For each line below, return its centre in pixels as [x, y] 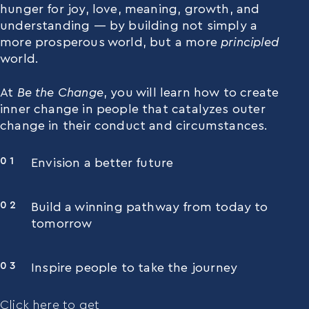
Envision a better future [102, 162]
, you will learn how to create [191, 92]
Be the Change [60, 92]
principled [250, 42]
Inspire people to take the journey [134, 267]
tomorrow [62, 223]
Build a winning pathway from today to [150, 207]
